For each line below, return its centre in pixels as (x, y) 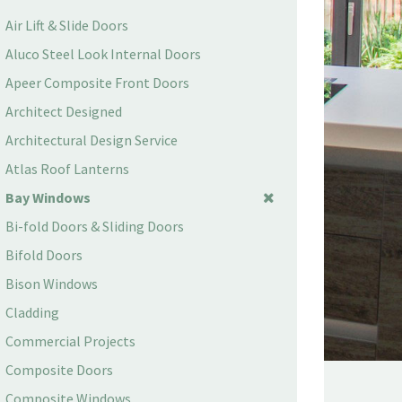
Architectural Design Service (92, 140)
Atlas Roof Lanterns (67, 169)
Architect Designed (64, 111)
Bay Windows (48, 197)
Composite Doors (59, 370)
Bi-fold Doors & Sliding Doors (95, 226)
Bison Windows (52, 284)
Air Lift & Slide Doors (67, 25)
